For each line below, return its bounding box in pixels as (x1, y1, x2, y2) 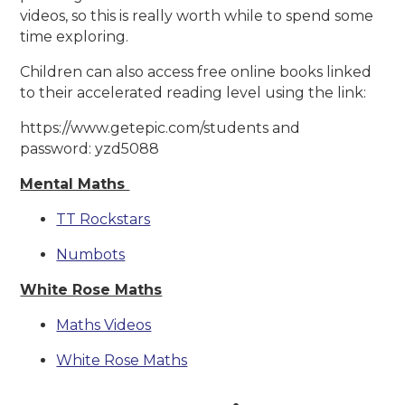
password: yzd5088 (20, 140, 164, 158)
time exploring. (20, 28, 129, 46)
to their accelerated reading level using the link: (20, 84, 371, 102)
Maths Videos (56, 316, 152, 334)
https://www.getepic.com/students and (20, 119, 301, 137)
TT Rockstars (56, 211, 151, 229)
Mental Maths (20, 175, 130, 193)
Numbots (56, 246, 126, 264)
